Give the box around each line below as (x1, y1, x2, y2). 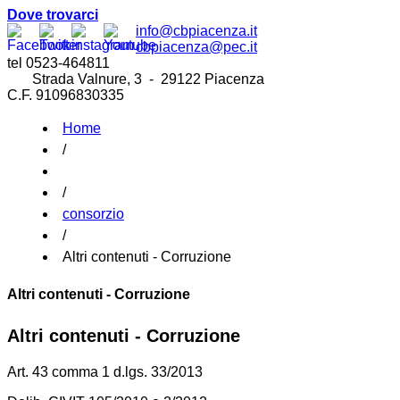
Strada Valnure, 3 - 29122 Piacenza (7, 71, 264, 87)
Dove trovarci (7, 7, 98, 22)
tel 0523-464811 (7, 55, 110, 71)
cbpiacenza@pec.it (136, 39, 257, 54)
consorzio (62, 206, 124, 221)
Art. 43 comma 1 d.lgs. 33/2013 (7, 364, 203, 380)
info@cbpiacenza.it (136, 23, 257, 38)
